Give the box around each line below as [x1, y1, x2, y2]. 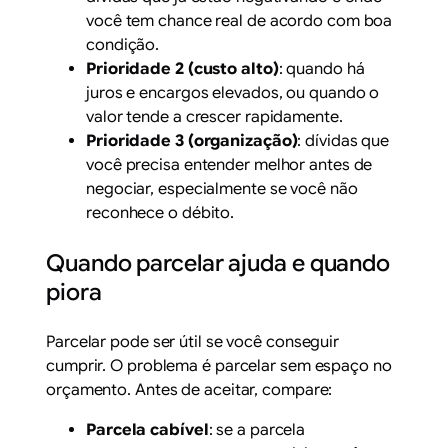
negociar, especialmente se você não [86, 179, 358, 200]
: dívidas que [297, 131, 390, 152]
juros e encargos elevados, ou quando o [86, 83, 380, 104]
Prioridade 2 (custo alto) [86, 59, 279, 80]
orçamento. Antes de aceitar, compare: [46, 379, 333, 400]
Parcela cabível [86, 419, 209, 440]
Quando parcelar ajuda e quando [46, 248, 391, 278]
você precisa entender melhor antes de [86, 155, 373, 176]
